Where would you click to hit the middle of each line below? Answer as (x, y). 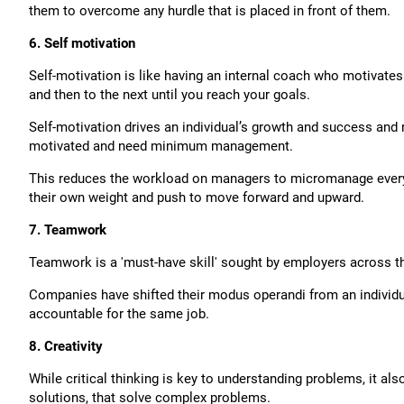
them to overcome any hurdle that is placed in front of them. (210, 11)
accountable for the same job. (119, 314)
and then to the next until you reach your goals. (170, 95)
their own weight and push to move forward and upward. (197, 197)
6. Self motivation (82, 43)
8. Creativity (66, 346)
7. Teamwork (68, 230)
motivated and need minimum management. (161, 146)
